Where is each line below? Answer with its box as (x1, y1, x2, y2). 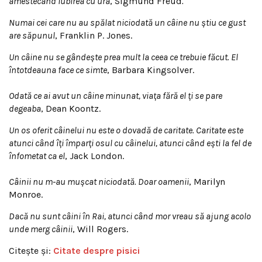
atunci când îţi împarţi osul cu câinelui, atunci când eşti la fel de (9, 137, 251, 149)
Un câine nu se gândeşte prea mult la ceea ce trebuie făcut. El (9, 51, 238, 63)
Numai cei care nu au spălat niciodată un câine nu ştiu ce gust (9, 17, 246, 28)
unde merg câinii (9, 223, 73, 235)
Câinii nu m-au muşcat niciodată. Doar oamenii (9, 176, 189, 187)
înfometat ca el (9, 150, 65, 161)
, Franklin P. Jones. (55, 30, 132, 41)
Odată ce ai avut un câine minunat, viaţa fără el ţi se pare (9, 90, 222, 101)
